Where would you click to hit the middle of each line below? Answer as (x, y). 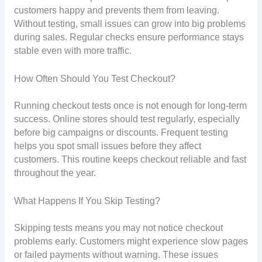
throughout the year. (55, 173)
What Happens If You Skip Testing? (87, 201)
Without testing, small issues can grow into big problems (130, 23)
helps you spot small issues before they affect (107, 146)
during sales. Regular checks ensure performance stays (129, 37)
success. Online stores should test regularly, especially (127, 119)
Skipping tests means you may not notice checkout (118, 227)
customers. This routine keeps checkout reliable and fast (130, 159)
